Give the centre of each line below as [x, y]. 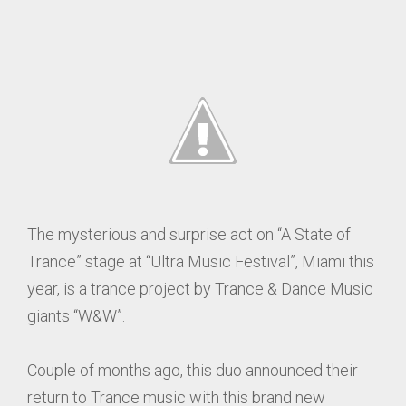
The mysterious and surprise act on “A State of [189, 234]
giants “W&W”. [76, 316]
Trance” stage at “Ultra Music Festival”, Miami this [201, 261]
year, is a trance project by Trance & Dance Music [200, 289]
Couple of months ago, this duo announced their [193, 370]
